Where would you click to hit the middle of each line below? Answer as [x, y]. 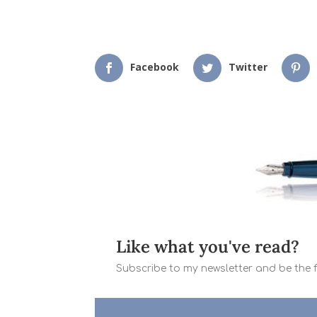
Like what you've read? [208, 247]
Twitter [248, 67]
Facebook [155, 67]
